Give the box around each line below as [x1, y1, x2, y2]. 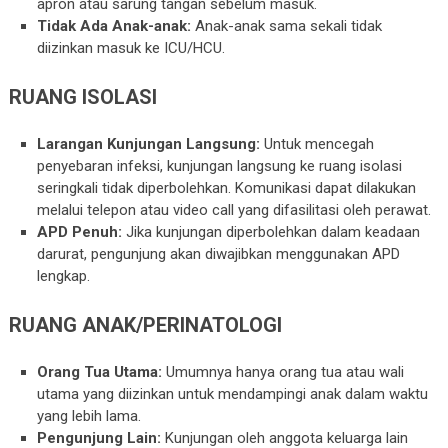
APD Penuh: [37, 223, 123, 242]
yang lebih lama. [37, 407, 142, 426]
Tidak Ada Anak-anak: [37, 17, 192, 36]
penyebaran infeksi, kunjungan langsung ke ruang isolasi [37, 157, 403, 176]
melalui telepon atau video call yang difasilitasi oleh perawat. [37, 201, 432, 220]
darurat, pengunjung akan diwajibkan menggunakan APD [37, 245, 401, 264]
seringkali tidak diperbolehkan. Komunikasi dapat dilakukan [37, 179, 417, 198]
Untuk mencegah [260, 135, 375, 154]
